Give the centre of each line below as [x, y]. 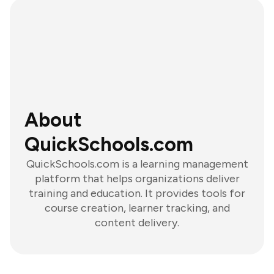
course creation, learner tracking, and [137, 208]
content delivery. [137, 223]
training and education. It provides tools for [137, 193]
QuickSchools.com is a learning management [137, 164]
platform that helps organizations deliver [137, 179]
